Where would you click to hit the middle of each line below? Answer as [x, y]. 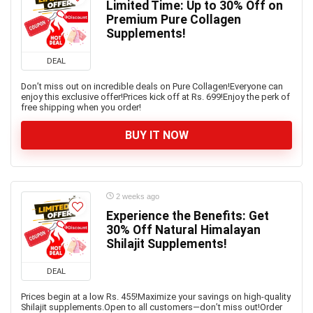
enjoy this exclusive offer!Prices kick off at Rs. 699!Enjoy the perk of [155, 97]
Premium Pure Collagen [174, 20]
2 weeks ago [137, 196]
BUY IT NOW [156, 135]
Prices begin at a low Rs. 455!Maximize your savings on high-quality [156, 297]
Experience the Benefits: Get [188, 216]
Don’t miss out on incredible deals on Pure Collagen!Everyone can [152, 86]
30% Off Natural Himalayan [183, 230]
